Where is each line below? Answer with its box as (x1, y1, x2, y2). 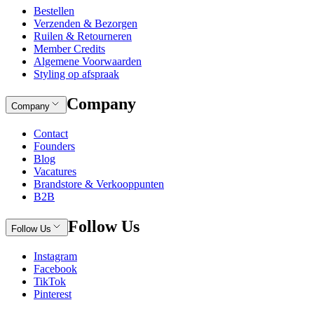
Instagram (34, 250, 77, 262)
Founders (34, 139, 75, 152)
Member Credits (34, 43, 105, 55)
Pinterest (34, 287, 71, 300)
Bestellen (34, 5, 74, 18)
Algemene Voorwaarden (34, 55, 142, 68)
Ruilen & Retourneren (34, 30, 132, 43)
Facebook (34, 262, 77, 275)
